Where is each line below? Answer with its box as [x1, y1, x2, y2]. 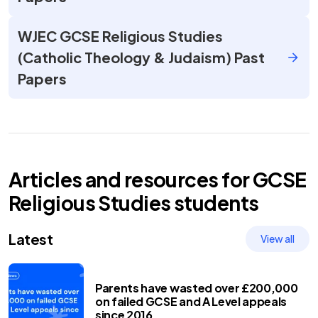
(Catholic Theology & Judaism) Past [18, 48, 265, 66]
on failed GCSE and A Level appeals [95, 293, 287, 309]
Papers [18, 70, 67, 87]
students [170, 190, 259, 215]
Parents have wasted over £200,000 [95, 280, 298, 295]
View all [261, 232, 295, 245]
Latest [9, 229, 53, 248]
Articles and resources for [9, 167, 253, 192]
